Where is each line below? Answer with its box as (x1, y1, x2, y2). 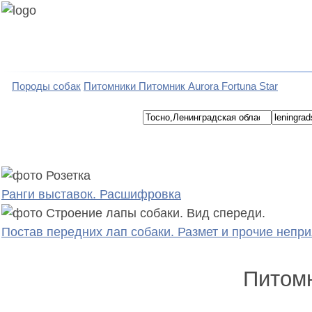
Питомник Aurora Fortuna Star (139, 80, 278, 92)
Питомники (84, 80, 136, 92)
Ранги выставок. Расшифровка (1, 187, 181, 201)
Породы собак (12, 80, 81, 92)
